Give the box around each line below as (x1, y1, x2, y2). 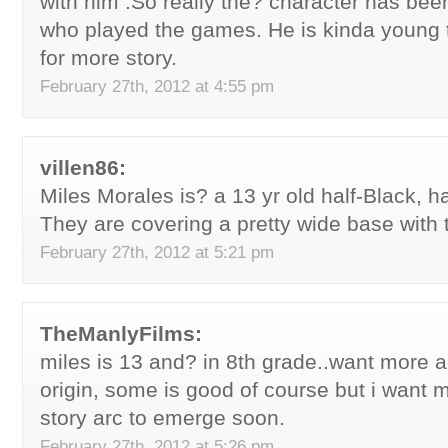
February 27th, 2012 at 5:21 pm (40, 242, 274, 262)
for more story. (40, 46, 177, 69)
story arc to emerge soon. (40, 406, 285, 429)
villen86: (40, 156, 126, 179)
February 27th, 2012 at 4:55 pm (40, 76, 274, 96)
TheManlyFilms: (40, 322, 202, 345)
